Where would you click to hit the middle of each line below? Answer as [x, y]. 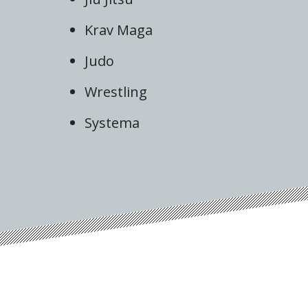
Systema [112, 123]
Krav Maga [119, 30]
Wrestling [116, 92]
